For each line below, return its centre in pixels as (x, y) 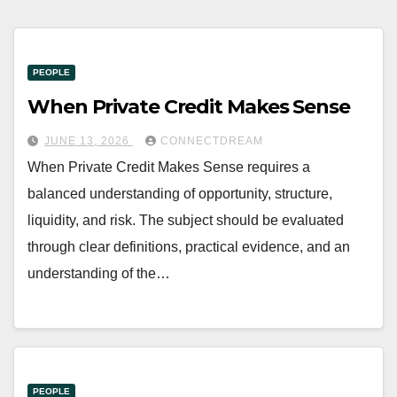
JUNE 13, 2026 (89, 141)
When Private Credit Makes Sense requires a (169, 167)
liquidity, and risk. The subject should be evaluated (186, 221)
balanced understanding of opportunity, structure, (180, 194)
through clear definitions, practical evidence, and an (189, 247)
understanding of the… (99, 274)
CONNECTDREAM (212, 141)
